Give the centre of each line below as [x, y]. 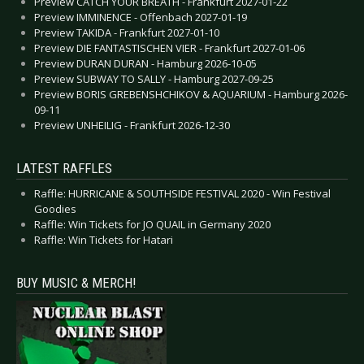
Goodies [55, 209]
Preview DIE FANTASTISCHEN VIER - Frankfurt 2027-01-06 [169, 48]
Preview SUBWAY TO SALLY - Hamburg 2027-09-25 [154, 79]
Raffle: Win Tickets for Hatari [104, 240]
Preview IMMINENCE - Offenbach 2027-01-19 [141, 17]
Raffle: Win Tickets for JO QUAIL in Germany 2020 [152, 225]
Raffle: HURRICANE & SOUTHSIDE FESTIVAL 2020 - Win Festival [182, 194]
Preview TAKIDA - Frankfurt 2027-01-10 [127, 33]
